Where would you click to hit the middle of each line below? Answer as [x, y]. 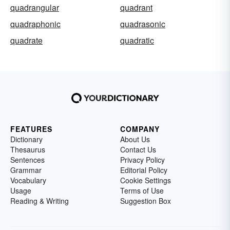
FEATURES [31, 129]
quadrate [26, 40]
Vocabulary [28, 180]
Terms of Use [142, 190]
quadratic [137, 40]
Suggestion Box [146, 201]
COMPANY [140, 129]
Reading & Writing [40, 201]
